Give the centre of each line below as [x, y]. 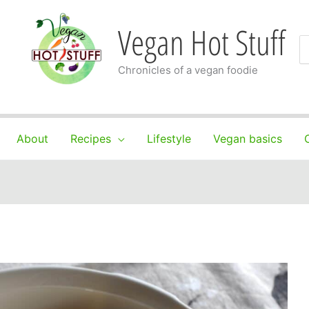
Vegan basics [247, 139]
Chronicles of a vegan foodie [188, 70]
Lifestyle [169, 139]
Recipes [90, 139]
